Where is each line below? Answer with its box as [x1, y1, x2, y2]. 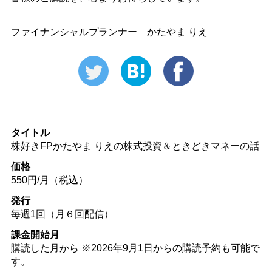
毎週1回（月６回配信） [10, 208, 114, 219]
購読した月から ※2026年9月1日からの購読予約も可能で [10, 242, 260, 253]
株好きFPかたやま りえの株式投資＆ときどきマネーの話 [10, 140, 259, 151]
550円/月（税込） [10, 174, 88, 185]
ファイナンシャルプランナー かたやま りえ [10, 26, 208, 37]
